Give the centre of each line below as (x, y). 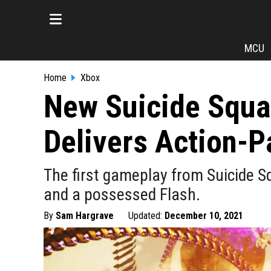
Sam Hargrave (85, 216)
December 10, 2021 (204, 216)
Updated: (146, 216)
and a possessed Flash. (122, 194)
